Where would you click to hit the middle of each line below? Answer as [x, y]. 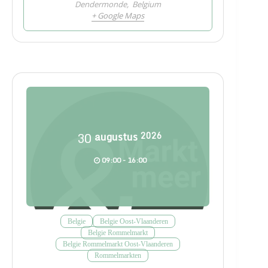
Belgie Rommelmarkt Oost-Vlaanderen [118, 244]
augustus [116, 136]
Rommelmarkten [118, 255]
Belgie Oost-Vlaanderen [134, 221]
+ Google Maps [118, 15]
